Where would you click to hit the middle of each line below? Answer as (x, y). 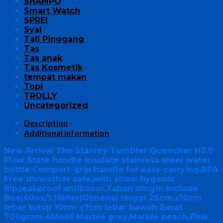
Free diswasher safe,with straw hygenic (89, 179)
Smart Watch (52, 10)
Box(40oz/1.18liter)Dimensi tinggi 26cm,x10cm (103, 198)
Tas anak (43, 58)
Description (46, 122)
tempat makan (55, 77)
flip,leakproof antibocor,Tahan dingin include (101, 188)
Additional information (66, 132)
